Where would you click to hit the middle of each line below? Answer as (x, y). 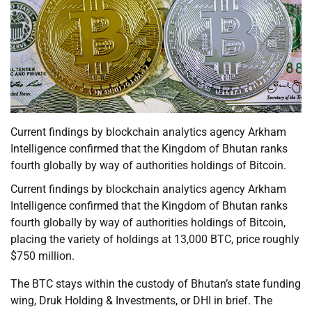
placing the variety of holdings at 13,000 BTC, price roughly (155, 240)
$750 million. (42, 256)
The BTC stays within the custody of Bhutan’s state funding (156, 284)
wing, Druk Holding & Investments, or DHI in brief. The (141, 301)
